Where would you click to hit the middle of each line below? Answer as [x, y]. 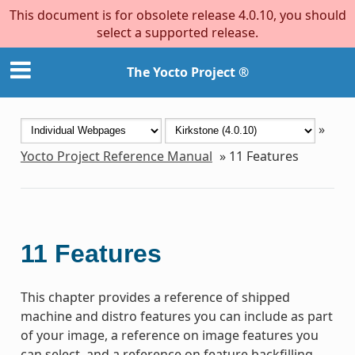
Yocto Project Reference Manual [116, 156]
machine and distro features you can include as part [176, 316]
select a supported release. [177, 32]
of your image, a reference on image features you [169, 335]
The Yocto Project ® [188, 73]
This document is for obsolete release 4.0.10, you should [177, 15]
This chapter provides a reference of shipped [155, 297]
